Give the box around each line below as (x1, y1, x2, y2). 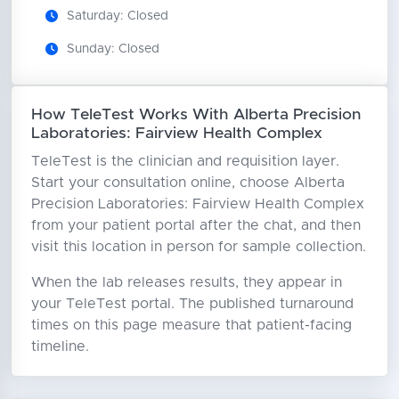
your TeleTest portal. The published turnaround (30, 296, 354, 311)
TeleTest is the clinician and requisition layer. (30, 153, 339, 168)
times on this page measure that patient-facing (30, 317, 352, 332)
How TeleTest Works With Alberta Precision (30, 106, 362, 123)
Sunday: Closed (66, 42, 159, 55)
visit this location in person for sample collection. (30, 239, 366, 254)
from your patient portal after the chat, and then (30, 217, 361, 232)
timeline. (30, 338, 89, 354)
